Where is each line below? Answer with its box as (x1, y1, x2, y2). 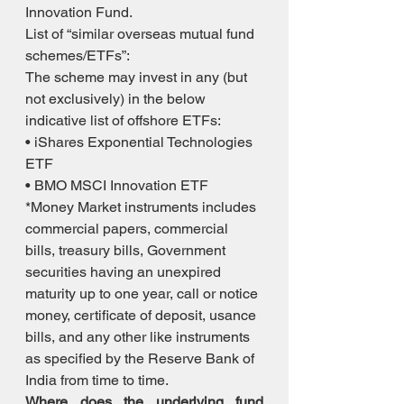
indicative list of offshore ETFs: (25, 112, 224, 130)
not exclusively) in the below (25, 90, 209, 108)
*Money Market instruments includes (25, 198, 260, 216)
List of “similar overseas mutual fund (25, 25, 258, 43)
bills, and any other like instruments (25, 328, 253, 346)
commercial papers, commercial (25, 220, 232, 238)
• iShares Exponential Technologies (25, 133, 256, 151)
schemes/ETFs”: (25, 47, 133, 65)
